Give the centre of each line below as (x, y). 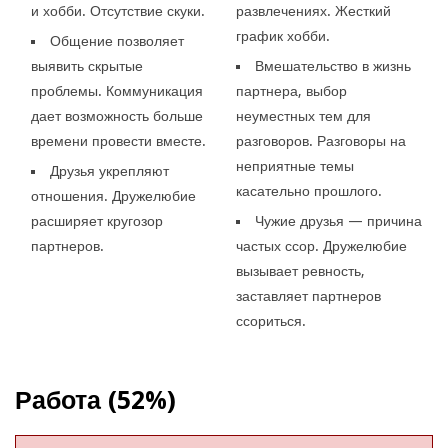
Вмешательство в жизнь (332, 65)
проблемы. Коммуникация (117, 90)
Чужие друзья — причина (338, 220)
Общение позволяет (117, 40)
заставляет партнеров (308, 295)
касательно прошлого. (308, 190)
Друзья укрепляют (110, 170)
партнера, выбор (291, 90)
